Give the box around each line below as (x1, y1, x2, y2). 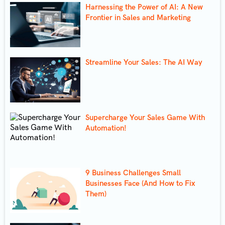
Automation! (85, 123, 127, 133)
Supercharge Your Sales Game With (85, 113, 205, 122)
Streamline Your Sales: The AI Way (85, 57, 202, 67)
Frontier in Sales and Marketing (85, 13, 191, 22)
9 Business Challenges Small (85, 168, 181, 177)
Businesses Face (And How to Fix (85, 178, 195, 188)
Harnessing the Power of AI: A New (85, 2, 203, 12)
